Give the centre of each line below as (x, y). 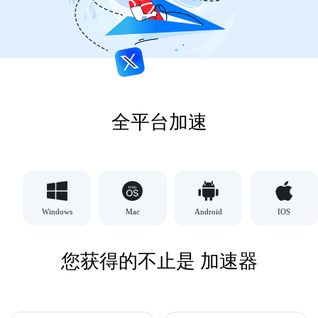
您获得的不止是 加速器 (159, 262)
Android (208, 212)
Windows (57, 212)
